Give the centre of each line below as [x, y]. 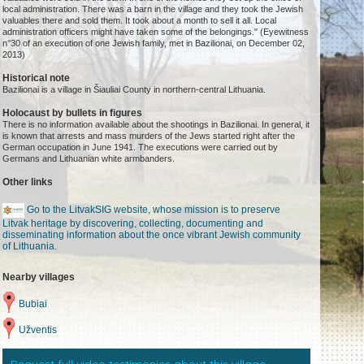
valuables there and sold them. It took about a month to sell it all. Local [140, 21]
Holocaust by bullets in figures [73, 113]
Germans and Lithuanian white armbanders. [89, 159]
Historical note [37, 78]
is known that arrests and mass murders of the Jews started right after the [149, 136]
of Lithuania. [30, 247]
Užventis [38, 330]
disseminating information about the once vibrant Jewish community [152, 235]
